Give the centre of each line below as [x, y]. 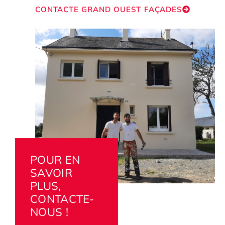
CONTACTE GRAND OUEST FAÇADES [109, 10]
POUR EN [55, 160]
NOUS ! [49, 212]
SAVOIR [51, 173]
